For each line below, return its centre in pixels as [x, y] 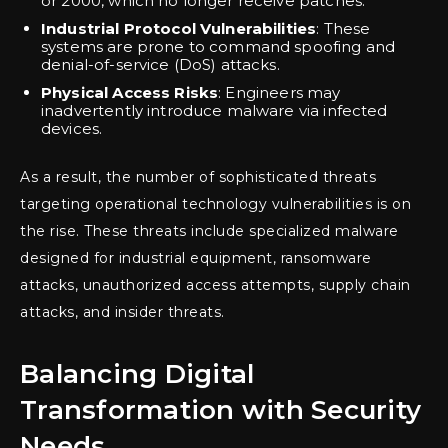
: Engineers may [279, 93]
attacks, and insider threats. [122, 312]
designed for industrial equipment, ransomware [196, 258]
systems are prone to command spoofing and [218, 47]
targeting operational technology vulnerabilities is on [215, 204]
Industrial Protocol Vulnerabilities [179, 29]
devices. [72, 129]
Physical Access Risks [130, 93]
